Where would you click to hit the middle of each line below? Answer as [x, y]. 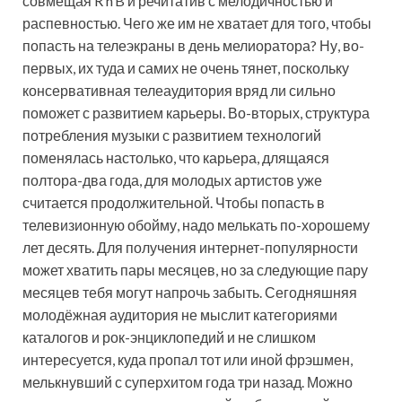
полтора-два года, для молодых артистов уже [172, 180]
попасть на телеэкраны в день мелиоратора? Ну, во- [193, 46]
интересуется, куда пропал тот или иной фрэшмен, [188, 360]
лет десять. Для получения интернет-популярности [190, 248]
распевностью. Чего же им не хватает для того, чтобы [197, 23]
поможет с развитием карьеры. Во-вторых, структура [196, 113]
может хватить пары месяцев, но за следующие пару [195, 270]
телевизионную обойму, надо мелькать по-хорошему [196, 225]
